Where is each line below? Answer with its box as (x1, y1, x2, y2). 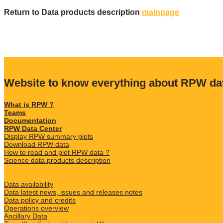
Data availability (4, 180, 53, 189)
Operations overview (4, 204, 69, 213)
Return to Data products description (4, 8, 142, 17)
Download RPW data (4, 140, 69, 149)
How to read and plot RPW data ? (4, 148, 110, 157)
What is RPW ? (4, 101, 54, 109)
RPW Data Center (4, 124, 62, 133)
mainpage (142, 8, 179, 17)
